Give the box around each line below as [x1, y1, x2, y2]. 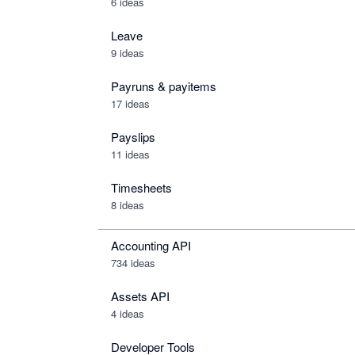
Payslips [111, 128, 155, 145]
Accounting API [111, 237, 191, 254]
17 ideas [111, 96, 150, 111]
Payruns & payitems [111, 78, 216, 94]
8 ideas [111, 197, 144, 212]
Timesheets [111, 179, 172, 196]
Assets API [111, 288, 170, 304]
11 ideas [111, 147, 150, 162]
